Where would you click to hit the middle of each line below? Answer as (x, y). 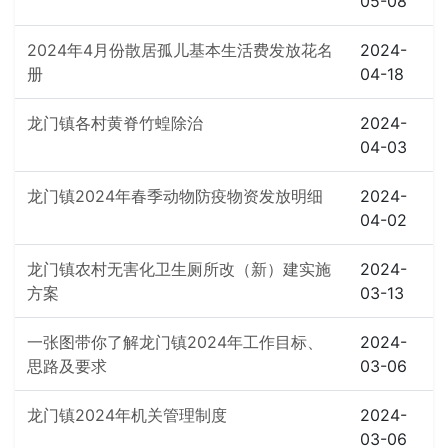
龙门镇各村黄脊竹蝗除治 (115, 123)
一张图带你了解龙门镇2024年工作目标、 (175, 342)
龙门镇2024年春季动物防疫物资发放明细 (175, 196)
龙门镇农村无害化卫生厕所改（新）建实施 (179, 269)
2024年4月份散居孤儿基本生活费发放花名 (180, 50)
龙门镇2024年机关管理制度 (127, 415)
